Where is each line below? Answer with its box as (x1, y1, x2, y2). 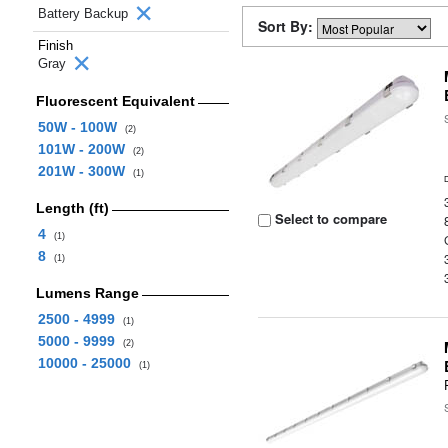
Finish (38, 38, 73, 53)
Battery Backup (38, 6, 132, 21)
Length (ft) (35, 200, 109, 216)
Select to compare (271, 209, 388, 228)
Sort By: (258, 16, 317, 36)
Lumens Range (35, 285, 139, 301)
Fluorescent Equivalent (35, 93, 195, 109)
